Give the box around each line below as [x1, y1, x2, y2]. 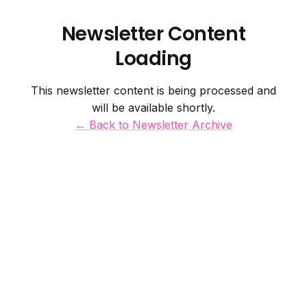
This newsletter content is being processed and [31, 84, 276, 97]
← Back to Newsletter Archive [75, 118, 232, 132]
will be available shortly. [92, 101, 215, 114]
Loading [114, 45, 193, 72]
